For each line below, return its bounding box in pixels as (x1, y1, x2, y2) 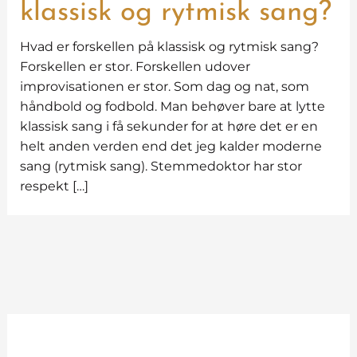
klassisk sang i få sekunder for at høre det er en (19, 119, 318, 134)
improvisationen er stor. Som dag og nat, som (19, 79, 309, 94)
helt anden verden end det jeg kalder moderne (19, 139, 322, 154)
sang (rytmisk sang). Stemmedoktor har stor (19, 159, 302, 174)
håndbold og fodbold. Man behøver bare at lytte (19, 99, 325, 114)
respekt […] (19, 178, 88, 194)
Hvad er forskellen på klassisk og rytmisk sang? (19, 39, 319, 54)
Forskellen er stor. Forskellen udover (19, 59, 250, 74)
